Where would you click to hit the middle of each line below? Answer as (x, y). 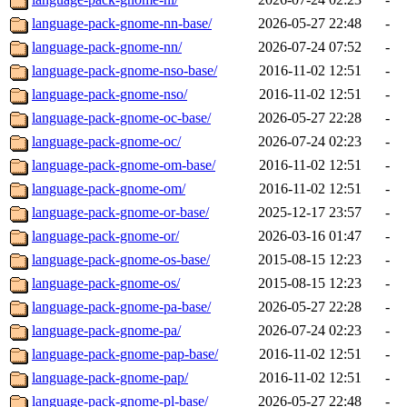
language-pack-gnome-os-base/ (121, 260)
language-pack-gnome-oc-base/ (121, 118)
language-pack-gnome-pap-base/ (125, 354)
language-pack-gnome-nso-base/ (124, 71)
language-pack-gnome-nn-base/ (122, 24)
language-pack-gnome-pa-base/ (121, 307)
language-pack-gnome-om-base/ (124, 165)
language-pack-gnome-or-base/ (120, 213)
